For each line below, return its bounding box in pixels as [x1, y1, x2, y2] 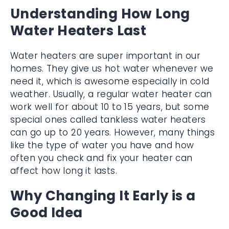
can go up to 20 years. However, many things [10, 126, 215, 139]
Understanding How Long [10, 5, 190, 23]
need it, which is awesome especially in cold [10, 75, 210, 87]
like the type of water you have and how [10, 139, 194, 151]
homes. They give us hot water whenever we [10, 62, 214, 75]
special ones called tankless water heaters [10, 113, 206, 126]
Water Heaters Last [10, 21, 147, 40]
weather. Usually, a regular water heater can [10, 88, 212, 100]
